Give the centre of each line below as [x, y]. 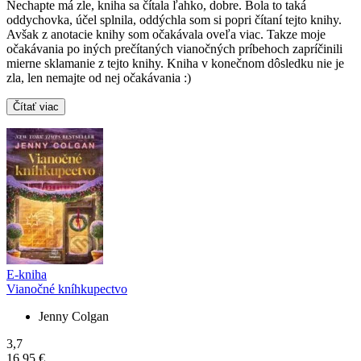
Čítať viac [36, 107]
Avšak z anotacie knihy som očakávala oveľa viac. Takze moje [166, 35]
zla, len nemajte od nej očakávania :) [99, 78]
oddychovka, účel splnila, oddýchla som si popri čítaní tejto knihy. [174, 20]
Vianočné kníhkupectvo [67, 289]
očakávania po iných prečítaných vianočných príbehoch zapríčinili [174, 49]
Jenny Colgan [74, 317]
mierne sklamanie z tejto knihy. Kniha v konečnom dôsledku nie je [175, 64]
